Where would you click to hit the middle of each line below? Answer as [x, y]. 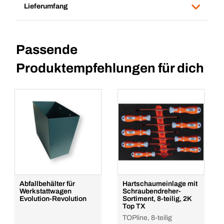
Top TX [134, 206]
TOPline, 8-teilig [147, 218]
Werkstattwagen [45, 191]
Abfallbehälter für [47, 184]
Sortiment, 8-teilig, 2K [157, 199]
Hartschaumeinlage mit [160, 184]
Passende [47, 49]
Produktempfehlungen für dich [110, 68]
